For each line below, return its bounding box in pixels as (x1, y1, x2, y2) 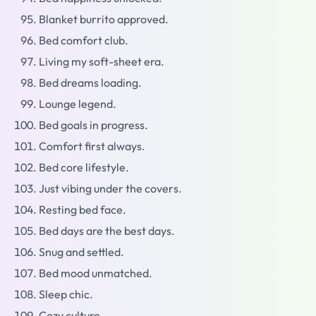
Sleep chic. (39, 287, 93, 301)
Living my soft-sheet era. (39, 54, 164, 68)
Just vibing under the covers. (39, 181, 182, 195)
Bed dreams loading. (39, 75, 142, 90)
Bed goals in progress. (39, 118, 148, 132)
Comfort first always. (39, 139, 145, 153)
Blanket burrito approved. (39, 12, 169, 26)
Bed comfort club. (39, 33, 128, 47)
